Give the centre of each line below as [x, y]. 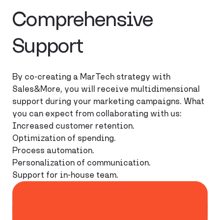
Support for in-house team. [66, 175]
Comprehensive [83, 18]
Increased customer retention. [74, 125]
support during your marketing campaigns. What [109, 101]
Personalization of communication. [82, 162]
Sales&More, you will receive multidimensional [106, 89]
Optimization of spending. [64, 138]
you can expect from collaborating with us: [97, 113]
